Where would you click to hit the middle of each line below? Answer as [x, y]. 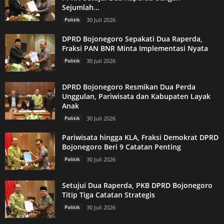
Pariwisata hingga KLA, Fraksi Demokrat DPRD [140, 137]
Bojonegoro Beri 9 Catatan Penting [121, 147]
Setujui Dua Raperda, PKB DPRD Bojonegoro [137, 185]
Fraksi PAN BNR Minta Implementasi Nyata [135, 48]
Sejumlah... [81, 7]
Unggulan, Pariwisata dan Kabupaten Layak [136, 96]
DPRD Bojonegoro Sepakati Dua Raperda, [132, 39]
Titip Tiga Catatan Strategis [108, 195]
